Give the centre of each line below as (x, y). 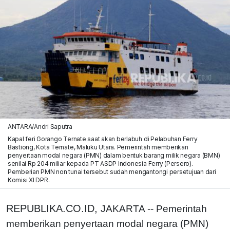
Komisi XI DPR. (28, 180)
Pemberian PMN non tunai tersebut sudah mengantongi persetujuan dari (112, 171)
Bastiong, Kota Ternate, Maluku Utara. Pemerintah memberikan (98, 147)
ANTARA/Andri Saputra (40, 126)
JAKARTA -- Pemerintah (154, 208)
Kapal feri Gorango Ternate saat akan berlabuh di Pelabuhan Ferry (102, 139)
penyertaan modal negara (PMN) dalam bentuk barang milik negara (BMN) (114, 155)
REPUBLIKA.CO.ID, (53, 208)
